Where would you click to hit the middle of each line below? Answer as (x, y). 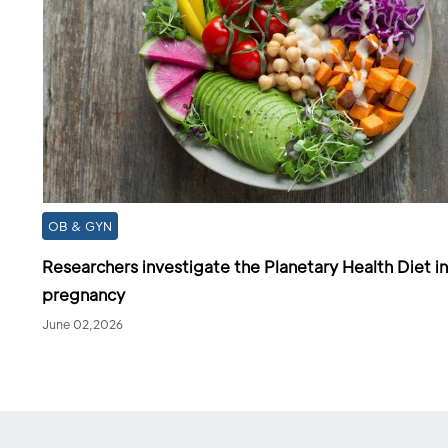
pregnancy (83, 294)
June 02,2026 (82, 323)
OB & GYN (80, 225)
